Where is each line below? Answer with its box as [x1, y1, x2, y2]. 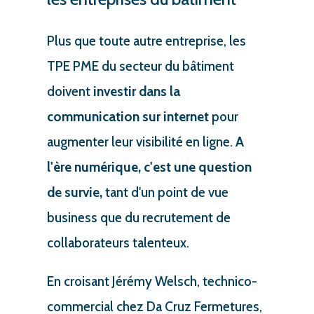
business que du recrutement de [46, 210, 231, 226]
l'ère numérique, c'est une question [46, 159, 252, 175]
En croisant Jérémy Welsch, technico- [46, 273, 257, 289]
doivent [46, 83, 93, 100]
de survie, [46, 184, 102, 200]
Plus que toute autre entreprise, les [46, 33, 246, 49]
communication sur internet [46, 109, 212, 125]
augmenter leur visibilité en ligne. [46, 134, 235, 150]
